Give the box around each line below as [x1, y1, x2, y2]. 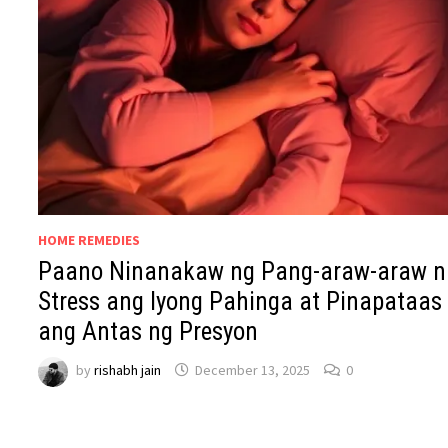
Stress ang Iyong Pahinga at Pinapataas [38, 286, 443, 316]
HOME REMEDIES [38, 230, 141, 249]
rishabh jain [94, 361, 162, 380]
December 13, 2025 [195, 361, 311, 380]
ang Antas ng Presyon [38, 316, 259, 346]
